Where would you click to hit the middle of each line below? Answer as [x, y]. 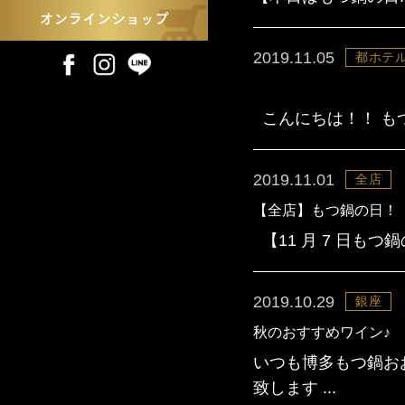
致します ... [295, 388]
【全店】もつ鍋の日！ [325, 210]
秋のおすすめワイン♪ [322, 332]
